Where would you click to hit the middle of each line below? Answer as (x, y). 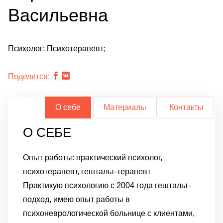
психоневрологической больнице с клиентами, (109, 213)
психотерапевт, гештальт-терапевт (87, 171)
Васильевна (58, 15)
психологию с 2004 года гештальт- (128, 185)
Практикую (44, 185)
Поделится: (29, 76)
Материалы (125, 107)
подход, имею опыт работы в (76, 199)
